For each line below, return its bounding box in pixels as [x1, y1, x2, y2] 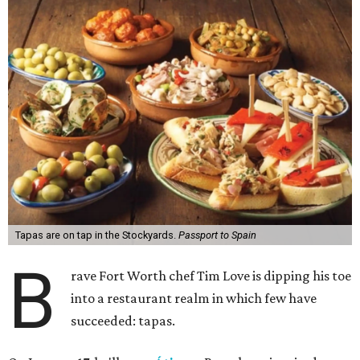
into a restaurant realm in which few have [71, 290, 317, 306]
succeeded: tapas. [71, 313, 176, 329]
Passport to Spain [178, 229, 256, 241]
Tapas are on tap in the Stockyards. [14, 229, 178, 241]
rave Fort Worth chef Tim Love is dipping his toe [71, 268, 352, 284]
